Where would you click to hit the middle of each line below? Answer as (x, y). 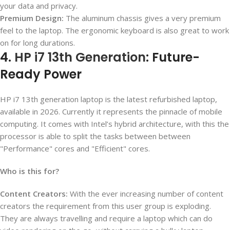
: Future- (173, 57)
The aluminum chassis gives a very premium (142, 18)
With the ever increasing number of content (146, 194)
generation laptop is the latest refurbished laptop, (128, 99)
